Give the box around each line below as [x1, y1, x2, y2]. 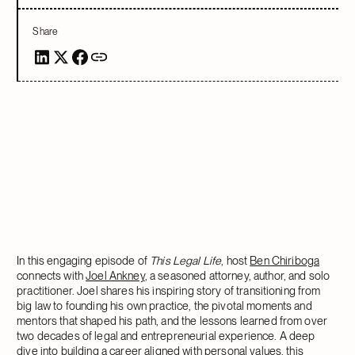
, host [221, 253, 250, 267]
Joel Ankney [86, 268, 145, 282]
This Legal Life [150, 253, 222, 267]
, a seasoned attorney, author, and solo [144, 268, 330, 282]
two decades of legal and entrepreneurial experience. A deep [17, 328, 315, 342]
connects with [17, 268, 86, 282]
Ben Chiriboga [250, 253, 320, 267]
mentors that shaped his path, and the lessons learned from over [17, 313, 328, 327]
